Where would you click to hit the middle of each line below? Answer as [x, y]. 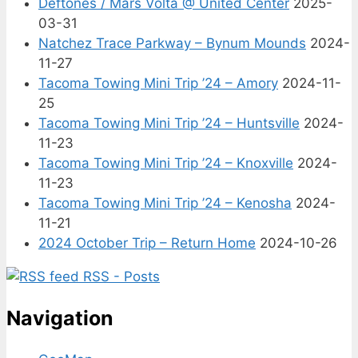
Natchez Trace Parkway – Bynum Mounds [172, 44]
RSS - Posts [119, 277]
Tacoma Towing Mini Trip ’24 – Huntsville [169, 123]
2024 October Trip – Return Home [147, 243]
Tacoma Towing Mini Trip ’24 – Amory [158, 84]
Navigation [60, 318]
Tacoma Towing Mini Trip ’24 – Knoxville [166, 163]
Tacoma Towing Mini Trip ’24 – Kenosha [165, 203]
